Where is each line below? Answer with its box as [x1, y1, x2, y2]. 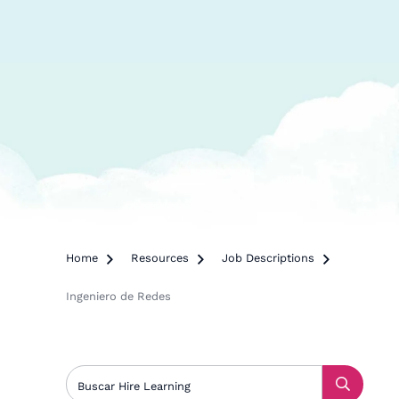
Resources [131, 251, 190, 265]
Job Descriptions [222, 251, 315, 265]
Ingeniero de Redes [66, 289, 172, 303]
